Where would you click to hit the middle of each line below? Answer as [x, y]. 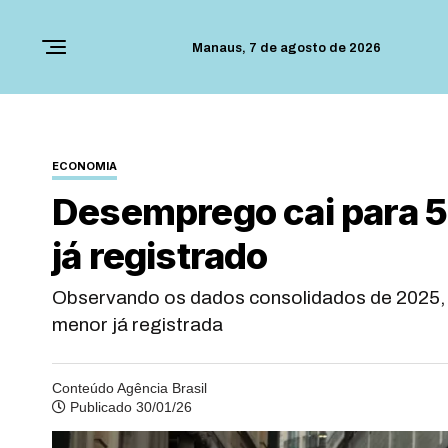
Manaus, [220, 48]
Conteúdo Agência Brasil [129, 388]
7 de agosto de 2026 [315, 48]
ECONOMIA [84, 166]
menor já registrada [137, 324]
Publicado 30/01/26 [129, 407]
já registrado [160, 255]
